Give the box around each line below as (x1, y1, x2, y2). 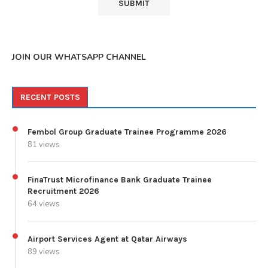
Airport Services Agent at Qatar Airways (28, 234, 187, 245)
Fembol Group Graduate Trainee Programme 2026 (28, 127, 227, 138)
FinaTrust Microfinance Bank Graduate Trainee (28, 175, 212, 185)
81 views (28, 139, 60, 151)
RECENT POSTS (20, 92, 80, 103)
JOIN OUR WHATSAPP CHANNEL (12, 51, 146, 63)
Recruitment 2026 (28, 186, 99, 197)
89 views (28, 246, 60, 258)
